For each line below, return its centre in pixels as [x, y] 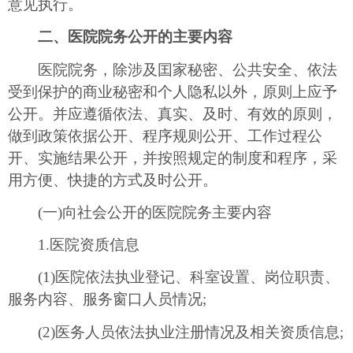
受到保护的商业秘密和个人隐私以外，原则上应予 [173, 91]
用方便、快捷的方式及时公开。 [113, 180]
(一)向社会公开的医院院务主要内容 [140, 212]
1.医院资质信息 [74, 245]
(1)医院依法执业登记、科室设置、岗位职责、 [174, 277]
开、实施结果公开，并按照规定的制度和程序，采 [173, 158]
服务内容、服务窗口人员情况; [107, 299]
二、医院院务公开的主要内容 [128, 37]
